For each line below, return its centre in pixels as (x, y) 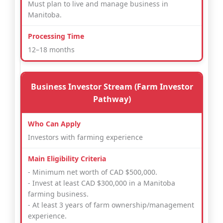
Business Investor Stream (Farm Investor (112, 87)
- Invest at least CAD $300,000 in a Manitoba (102, 183)
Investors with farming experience (85, 137)
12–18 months (51, 50)
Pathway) (112, 99)
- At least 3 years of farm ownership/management (111, 205)
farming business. (58, 194)
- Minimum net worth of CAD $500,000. (93, 172)
